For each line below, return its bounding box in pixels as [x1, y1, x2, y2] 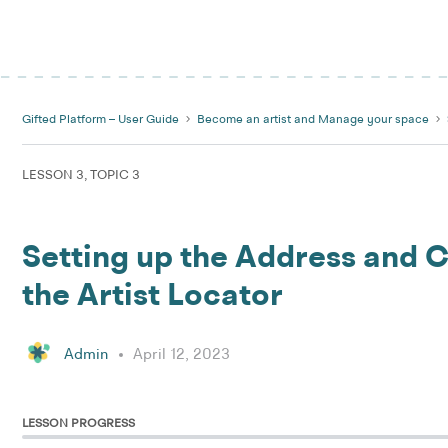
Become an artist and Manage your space [197, 114, 429, 126]
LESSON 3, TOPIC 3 [22, 168, 140, 182]
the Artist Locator [22, 281, 283, 313]
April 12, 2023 [133, 347, 230, 363]
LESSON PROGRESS [22, 418, 135, 430]
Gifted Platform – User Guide [22, 114, 179, 126]
